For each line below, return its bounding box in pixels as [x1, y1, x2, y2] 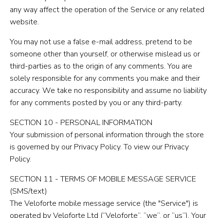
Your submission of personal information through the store [10, 129, 204, 140]
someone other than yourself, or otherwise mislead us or [10, 48, 200, 59]
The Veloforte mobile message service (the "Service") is [10, 198, 198, 209]
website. [10, 16, 39, 27]
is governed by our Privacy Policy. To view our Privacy [10, 141, 189, 152]
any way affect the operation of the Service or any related [10, 4, 204, 15]
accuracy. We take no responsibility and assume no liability [10, 85, 207, 96]
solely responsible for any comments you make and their [10, 73, 200, 84]
